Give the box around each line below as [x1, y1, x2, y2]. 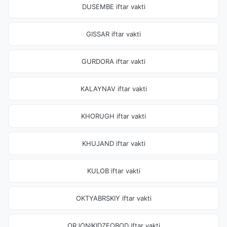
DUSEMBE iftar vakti [82, 3, 145, 11]
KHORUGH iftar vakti [81, 112, 146, 120]
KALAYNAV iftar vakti [80, 85, 147, 93]
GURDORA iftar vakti [82, 57, 145, 65]
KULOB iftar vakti [87, 167, 140, 175]
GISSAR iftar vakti [86, 30, 141, 38]
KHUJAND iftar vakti [82, 139, 145, 147]
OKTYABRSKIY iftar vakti [75, 194, 152, 202]
